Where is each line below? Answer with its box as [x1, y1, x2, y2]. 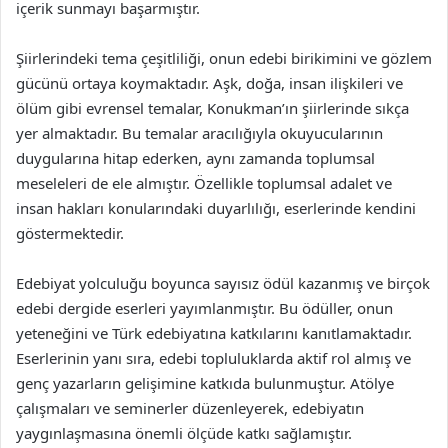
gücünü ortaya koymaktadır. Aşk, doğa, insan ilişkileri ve [16, 73, 403, 93]
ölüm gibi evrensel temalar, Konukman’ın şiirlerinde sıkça [16, 98, 409, 118]
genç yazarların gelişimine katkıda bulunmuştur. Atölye [16, 373, 394, 393]
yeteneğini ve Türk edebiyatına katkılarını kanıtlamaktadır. [16, 323, 412, 343]
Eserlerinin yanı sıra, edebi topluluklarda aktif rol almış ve [16, 348, 411, 368]
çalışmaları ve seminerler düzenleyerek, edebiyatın [16, 398, 364, 418]
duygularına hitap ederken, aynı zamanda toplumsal [16, 148, 375, 168]
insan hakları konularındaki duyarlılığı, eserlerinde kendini [16, 198, 416, 218]
